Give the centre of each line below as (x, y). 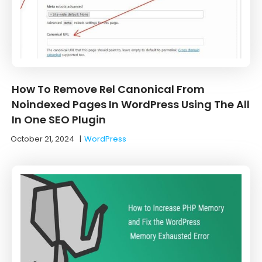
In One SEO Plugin (59, 119)
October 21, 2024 (42, 139)
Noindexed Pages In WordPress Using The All (131, 104)
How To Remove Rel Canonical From (108, 89)
